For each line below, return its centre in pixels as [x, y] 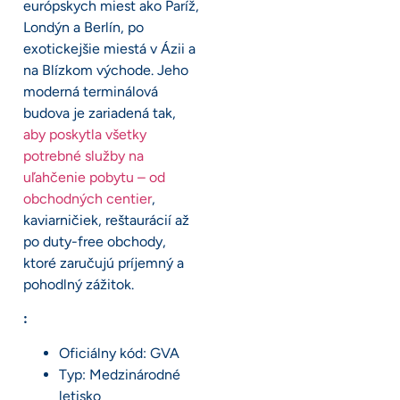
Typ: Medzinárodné [120, 374]
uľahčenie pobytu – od [94, 177]
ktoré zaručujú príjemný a [104, 262]
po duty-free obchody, [95, 241]
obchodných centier [87, 198]
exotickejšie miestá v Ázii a [109, 48]
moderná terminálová [91, 91]
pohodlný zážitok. [79, 284]
